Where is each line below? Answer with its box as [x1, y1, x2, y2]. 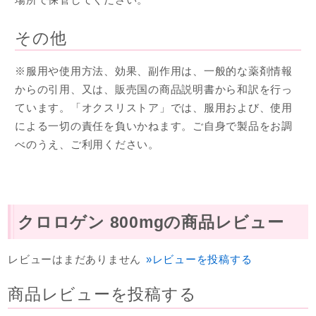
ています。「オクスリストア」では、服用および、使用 [15, 101, 293, 114]
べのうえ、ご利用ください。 [15, 138, 159, 150]
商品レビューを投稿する [8, 286, 197, 304]
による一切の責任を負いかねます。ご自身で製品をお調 [15, 119, 293, 132]
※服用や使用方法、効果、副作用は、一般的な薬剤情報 [15, 64, 293, 77]
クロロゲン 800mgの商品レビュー [18, 214, 284, 232]
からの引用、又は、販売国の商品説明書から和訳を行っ [15, 83, 293, 95]
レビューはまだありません [8, 253, 145, 266]
